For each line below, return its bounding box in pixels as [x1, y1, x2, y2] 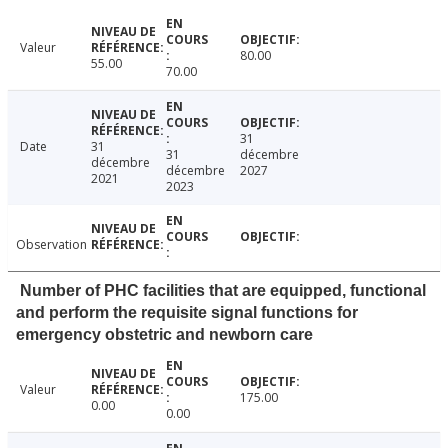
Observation [16, 236, 87, 254]
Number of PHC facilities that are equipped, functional [20, 282, 426, 300]
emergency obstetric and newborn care [16, 326, 313, 344]
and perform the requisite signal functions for [16, 304, 358, 322]
